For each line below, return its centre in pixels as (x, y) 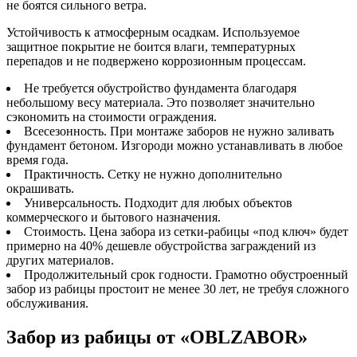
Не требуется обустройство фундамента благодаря (160, 88)
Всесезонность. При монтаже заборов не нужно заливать (179, 131)
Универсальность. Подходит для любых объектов (158, 203)
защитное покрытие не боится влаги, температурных (151, 47)
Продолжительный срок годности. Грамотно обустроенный (186, 275)
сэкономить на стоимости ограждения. (112, 117)
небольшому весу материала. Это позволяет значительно (161, 103)
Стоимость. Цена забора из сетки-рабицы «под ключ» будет (186, 232)
